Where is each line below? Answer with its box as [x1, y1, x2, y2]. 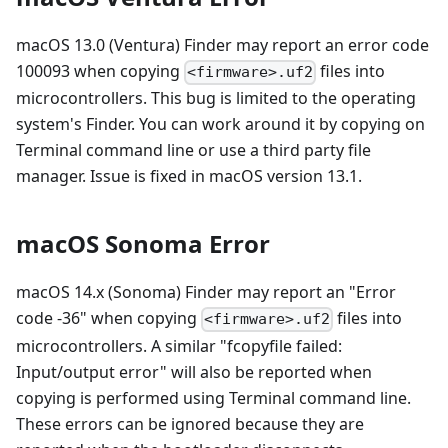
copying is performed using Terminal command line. [16, 386, 411, 409]
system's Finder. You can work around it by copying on [16, 113, 425, 136]
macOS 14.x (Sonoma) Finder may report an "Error [16, 281, 396, 304]
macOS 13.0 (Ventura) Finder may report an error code [16, 34, 429, 57]
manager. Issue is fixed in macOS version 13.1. [16, 165, 362, 188]
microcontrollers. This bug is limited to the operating [16, 87, 416, 110]
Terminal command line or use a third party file [16, 139, 371, 162]
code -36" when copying [16, 307, 201, 330]
